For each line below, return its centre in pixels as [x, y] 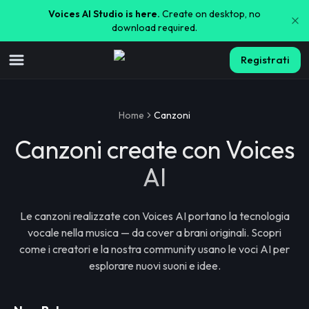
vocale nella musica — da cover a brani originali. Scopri [154, 232]
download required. [154, 28]
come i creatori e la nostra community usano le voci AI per [154, 249]
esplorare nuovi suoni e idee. [154, 266]
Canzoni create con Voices [154, 149]
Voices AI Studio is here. [104, 14]
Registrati [265, 60]
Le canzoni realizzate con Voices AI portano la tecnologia [154, 216]
